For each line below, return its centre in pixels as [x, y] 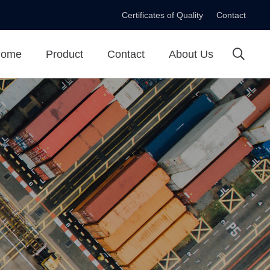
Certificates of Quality [162, 15]
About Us [191, 54]
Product [64, 54]
